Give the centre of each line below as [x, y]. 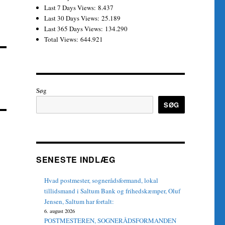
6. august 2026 [60, 211]
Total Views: [63, 39]
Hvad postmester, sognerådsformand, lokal [101, 180]
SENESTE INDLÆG [76, 159]
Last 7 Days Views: [71, 8]
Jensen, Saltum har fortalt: [79, 201]
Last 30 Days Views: [73, 18]
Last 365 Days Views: [75, 29]
